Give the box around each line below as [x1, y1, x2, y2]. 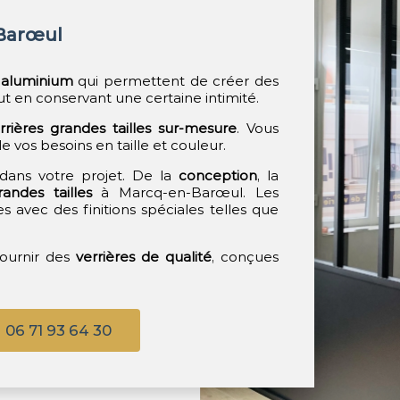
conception [178, 167, 257, 184]
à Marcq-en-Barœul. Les [91, 184, 279, 201]
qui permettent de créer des [72, 72, 279, 89]
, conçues [211, 248, 279, 265]
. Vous [236, 120, 279, 137]
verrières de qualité [75, 248, 212, 265]
